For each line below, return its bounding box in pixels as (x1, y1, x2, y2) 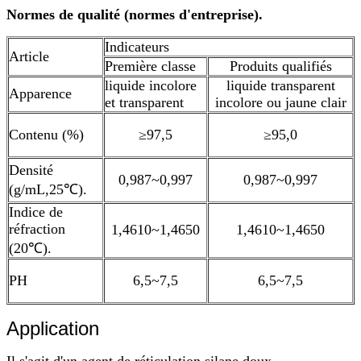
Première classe (105, 57, 196, 74)
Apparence (9, 85, 72, 102)
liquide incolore (105, 77, 197, 93)
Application (6, 317, 99, 339)
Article (9, 48, 49, 64)
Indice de (9, 203, 63, 220)
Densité (9, 161, 53, 178)
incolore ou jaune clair (214, 93, 346, 110)
